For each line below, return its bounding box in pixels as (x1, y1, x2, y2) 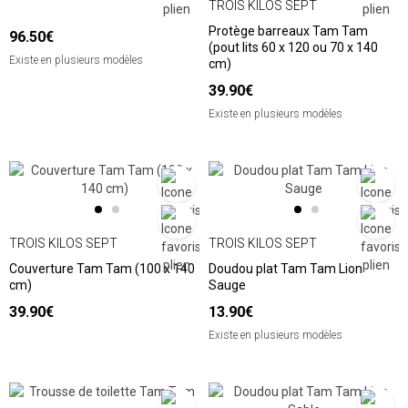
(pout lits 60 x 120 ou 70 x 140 (209, 40, 378, 56)
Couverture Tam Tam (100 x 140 (9, 261, 195, 277)
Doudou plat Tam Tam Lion (209, 261, 362, 277)
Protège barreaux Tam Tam (209, 24, 368, 39)
